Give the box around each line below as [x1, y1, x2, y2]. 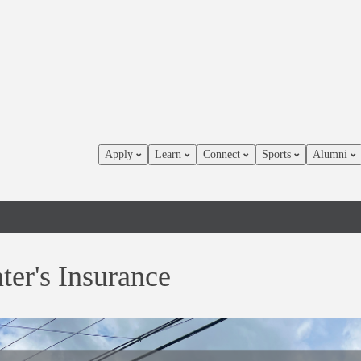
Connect [203, 148, 243, 160]
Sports [262, 148, 294, 160]
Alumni [313, 148, 351, 160]
